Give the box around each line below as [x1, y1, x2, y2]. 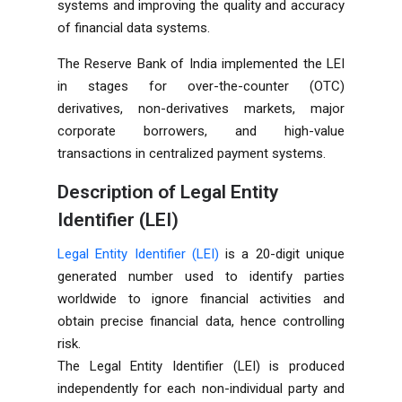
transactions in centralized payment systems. [57, 144, 326, 162]
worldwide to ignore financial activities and [57, 290, 345, 307]
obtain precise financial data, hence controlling [57, 312, 345, 329]
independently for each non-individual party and [57, 380, 345, 397]
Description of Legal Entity [57, 180, 278, 203]
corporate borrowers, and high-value [57, 122, 345, 139]
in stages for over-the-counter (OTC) [57, 77, 345, 94]
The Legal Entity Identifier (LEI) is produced [57, 357, 345, 374]
